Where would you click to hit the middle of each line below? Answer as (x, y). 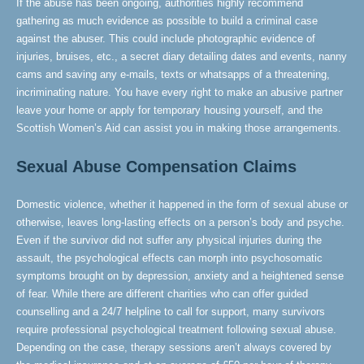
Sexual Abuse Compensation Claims (156, 167)
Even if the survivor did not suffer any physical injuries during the (169, 240)
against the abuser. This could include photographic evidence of (166, 39)
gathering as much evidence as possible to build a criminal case (167, 21)
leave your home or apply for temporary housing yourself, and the (169, 110)
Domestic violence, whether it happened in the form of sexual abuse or (182, 204)
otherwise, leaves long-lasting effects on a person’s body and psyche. (180, 222)
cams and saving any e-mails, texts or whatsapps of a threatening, (173, 74)
